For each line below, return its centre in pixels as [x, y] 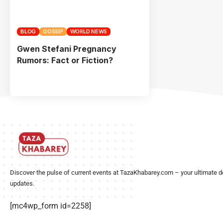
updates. [22, 183]
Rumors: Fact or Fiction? [65, 60]
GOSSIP [53, 31]
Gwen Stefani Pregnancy [67, 49]
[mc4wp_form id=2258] [51, 206]
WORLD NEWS [88, 31]
